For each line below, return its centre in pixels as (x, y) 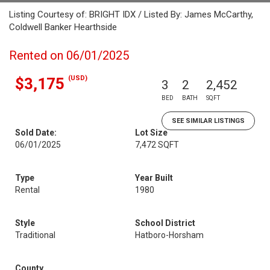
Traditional (35, 235)
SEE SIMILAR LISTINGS (208, 121)
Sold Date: (36, 133)
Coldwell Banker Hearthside (63, 27)
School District (165, 223)
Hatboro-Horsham (169, 235)
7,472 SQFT (157, 145)
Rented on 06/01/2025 (69, 55)
